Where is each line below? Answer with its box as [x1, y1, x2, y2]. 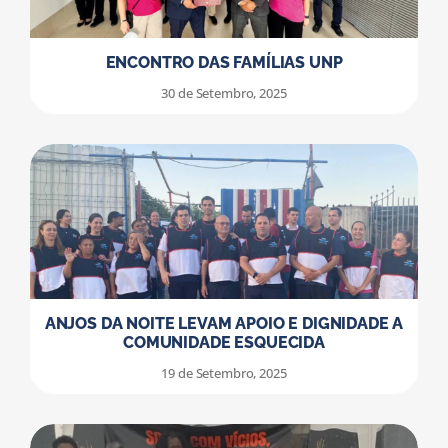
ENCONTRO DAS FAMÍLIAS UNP [105, 53, 343, 73]
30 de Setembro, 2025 [161, 84, 287, 103]
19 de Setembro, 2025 [161, 364, 287, 383]
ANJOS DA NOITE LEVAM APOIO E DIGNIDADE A [44, 314, 404, 334]
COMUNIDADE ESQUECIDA [123, 333, 325, 353]
